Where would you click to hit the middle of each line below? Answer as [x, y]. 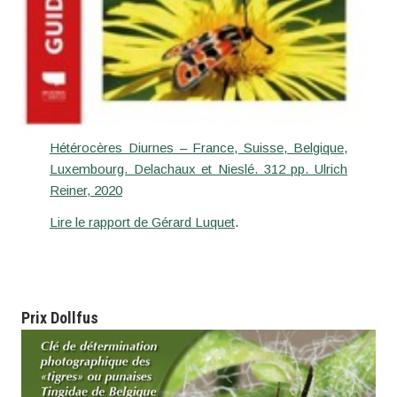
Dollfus [74, 317]
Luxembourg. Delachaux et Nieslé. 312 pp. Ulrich [198, 168]
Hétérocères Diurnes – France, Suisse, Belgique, [198, 147]
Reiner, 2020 [86, 190]
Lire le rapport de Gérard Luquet [142, 222]
